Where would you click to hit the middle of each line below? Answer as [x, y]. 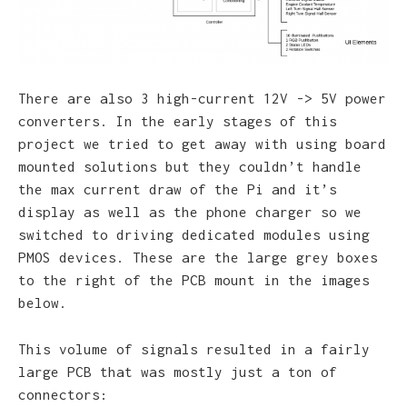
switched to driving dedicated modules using [194, 235]
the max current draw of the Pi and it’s [178, 189]
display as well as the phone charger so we [190, 212]
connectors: [63, 394]
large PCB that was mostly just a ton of [178, 371]
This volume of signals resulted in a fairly [194, 348]
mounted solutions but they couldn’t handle [190, 167]
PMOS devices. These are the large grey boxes [198, 258]
